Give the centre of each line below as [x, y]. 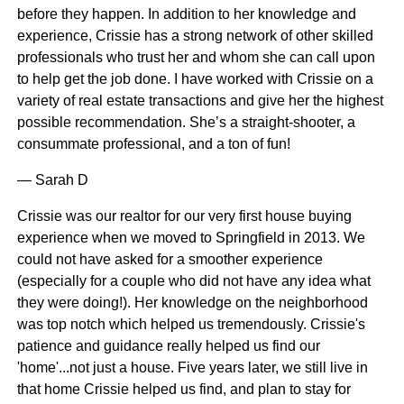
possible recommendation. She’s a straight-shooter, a [186, 123]
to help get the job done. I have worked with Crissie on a [195, 79]
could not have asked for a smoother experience [170, 260]
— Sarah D [52, 180]
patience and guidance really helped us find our [168, 346]
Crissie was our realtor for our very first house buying [184, 216]
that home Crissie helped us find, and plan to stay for [184, 390]
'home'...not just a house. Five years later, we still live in [192, 368]
